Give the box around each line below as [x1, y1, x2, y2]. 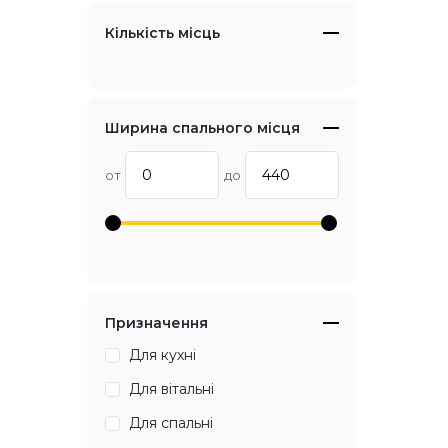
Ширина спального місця [105, 119, 300, 138]
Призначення [105, 314, 208, 333]
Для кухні [129, 346, 196, 365]
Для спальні [129, 414, 213, 433]
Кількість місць [105, 24, 220, 43]
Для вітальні [129, 380, 214, 399]
